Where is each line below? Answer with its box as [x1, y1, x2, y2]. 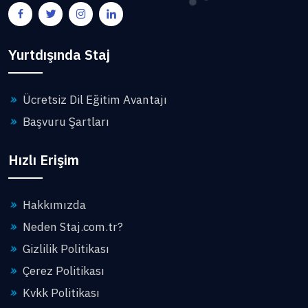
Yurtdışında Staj [8, 45, 110, 64]
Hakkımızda [20, 197, 86, 212]
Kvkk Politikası [20, 285, 100, 300]
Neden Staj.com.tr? [20, 219, 123, 234]
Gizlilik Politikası [20, 241, 109, 256]
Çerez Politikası [20, 263, 104, 278]
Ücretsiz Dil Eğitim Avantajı [20, 91, 167, 107]
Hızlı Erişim [8, 150, 79, 169]
